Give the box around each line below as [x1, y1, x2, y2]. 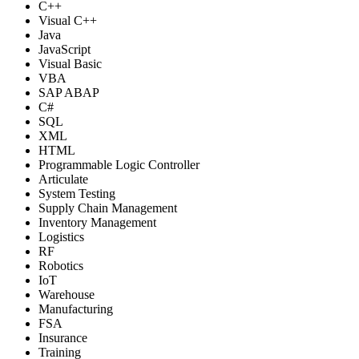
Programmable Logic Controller [38, 157, 200, 171]
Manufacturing [38, 301, 113, 316]
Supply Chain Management [38, 200, 177, 215]
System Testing [38, 186, 115, 200]
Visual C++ [38, 13, 97, 27]
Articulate [38, 171, 88, 186]
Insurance [38, 330, 87, 345]
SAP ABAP [38, 85, 99, 99]
